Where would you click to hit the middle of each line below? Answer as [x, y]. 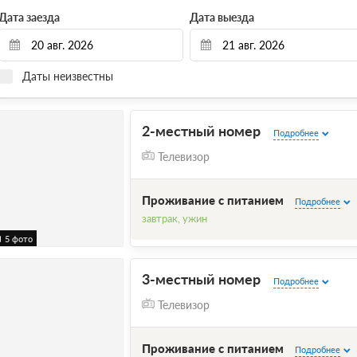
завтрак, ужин [174, 218]
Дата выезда [222, 17]
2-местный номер [202, 130]
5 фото [18, 238]
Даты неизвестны [67, 76]
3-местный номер [202, 279]
